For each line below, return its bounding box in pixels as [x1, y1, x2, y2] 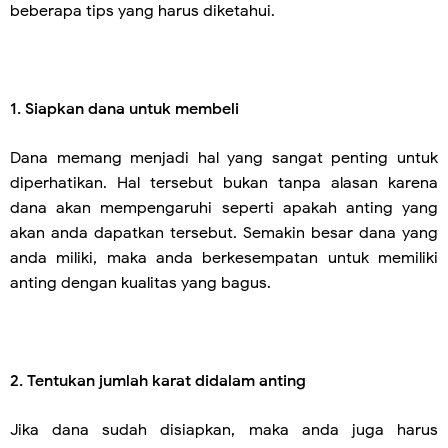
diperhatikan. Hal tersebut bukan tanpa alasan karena [10, 173, 438, 193]
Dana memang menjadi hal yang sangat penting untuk [10, 148, 438, 168]
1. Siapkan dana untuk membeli [10, 99, 239, 119]
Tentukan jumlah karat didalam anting [27, 371, 306, 391]
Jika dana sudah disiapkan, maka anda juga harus [10, 420, 438, 440]
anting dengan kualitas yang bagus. [10, 273, 271, 293]
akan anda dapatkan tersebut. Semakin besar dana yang [10, 223, 438, 243]
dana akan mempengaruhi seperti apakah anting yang [10, 198, 438, 218]
